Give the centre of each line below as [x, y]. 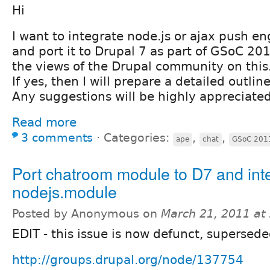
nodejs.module [64, 192]
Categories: [138, 138]
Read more [44, 123]
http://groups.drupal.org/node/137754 [128, 260]
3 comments [57, 138]
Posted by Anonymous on [86, 214]
